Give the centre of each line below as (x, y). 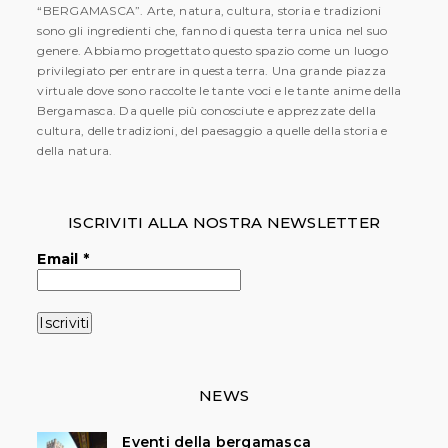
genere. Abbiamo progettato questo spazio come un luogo (212, 50)
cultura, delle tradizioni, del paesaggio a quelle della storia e (212, 130)
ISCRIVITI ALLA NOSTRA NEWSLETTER (224, 222)
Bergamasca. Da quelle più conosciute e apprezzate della (207, 110)
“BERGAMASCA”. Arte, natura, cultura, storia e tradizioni (209, 10)
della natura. (75, 150)
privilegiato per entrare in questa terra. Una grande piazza (212, 70)
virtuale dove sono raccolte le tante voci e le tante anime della (219, 90)
